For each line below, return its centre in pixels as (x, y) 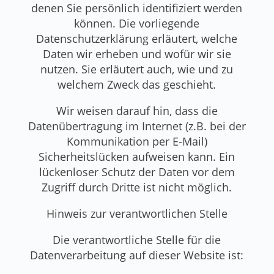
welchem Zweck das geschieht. (137, 84)
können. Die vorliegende (137, 23)
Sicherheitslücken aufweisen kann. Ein (137, 156)
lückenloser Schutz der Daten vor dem (137, 172)
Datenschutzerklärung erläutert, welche (137, 38)
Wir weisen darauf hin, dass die (137, 110)
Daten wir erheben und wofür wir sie (137, 54)
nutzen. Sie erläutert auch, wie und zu (137, 69)
